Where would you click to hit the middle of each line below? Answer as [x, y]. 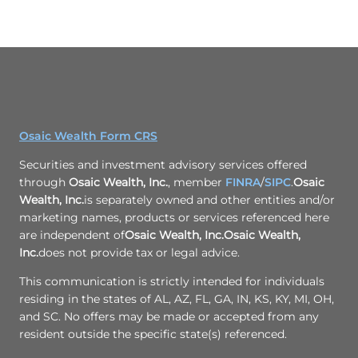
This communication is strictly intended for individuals [172, 281]
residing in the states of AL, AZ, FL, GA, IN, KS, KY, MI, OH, [177, 298]
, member [197, 182]
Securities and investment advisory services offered [163, 164]
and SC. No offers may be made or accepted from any [169, 316]
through [44, 182]
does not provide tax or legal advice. [139, 252]
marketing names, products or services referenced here [174, 217]
